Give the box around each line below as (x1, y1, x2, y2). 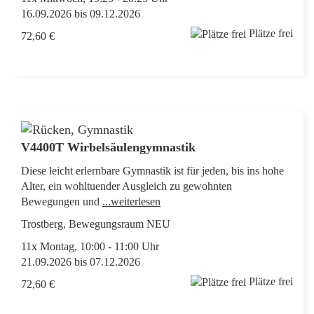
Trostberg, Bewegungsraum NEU (21, 218, 170, 230)
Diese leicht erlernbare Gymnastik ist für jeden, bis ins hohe (21, 165, 284, 177)
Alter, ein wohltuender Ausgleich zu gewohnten (21, 180, 232, 192)
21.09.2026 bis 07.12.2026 (21, 256, 140, 268)
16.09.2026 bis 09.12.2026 (21, 8, 140, 20)
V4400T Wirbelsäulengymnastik (21, 140, 199, 154)
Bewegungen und (21, 196, 102, 207)
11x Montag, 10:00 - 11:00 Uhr (21, 240, 159, 252)
